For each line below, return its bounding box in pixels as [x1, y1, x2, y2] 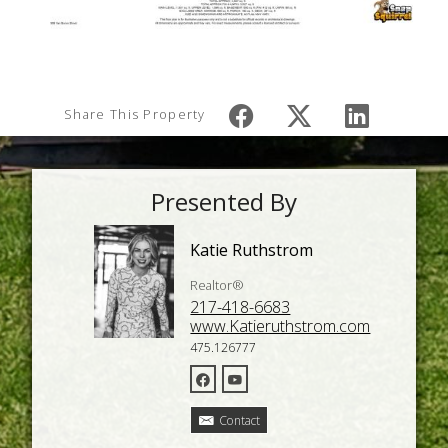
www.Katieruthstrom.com [190, 314, 371, 337]
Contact [218, 411, 260, 429]
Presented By [151, 184, 297, 218]
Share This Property [64, 105, 206, 124]
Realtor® [190, 276, 245, 295]
